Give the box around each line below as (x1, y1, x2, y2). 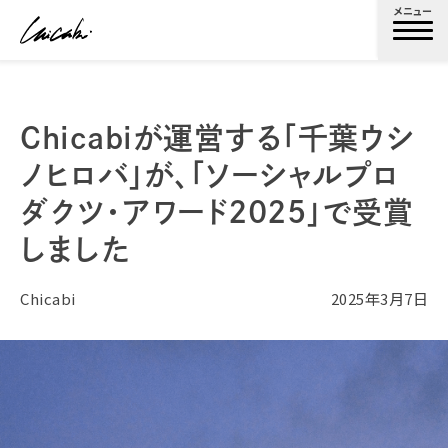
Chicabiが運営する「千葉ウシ (20, 123, 415, 153)
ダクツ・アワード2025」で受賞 (20, 197, 413, 227)
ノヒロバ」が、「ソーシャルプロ (20, 160, 400, 190)
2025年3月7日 (330, 288, 428, 309)
